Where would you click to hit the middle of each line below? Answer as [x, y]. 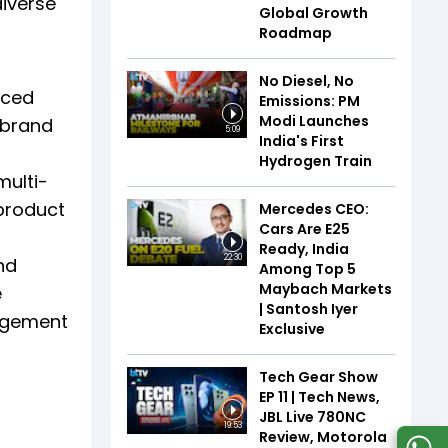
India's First [301, 140]
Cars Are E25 [304, 228]
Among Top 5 [307, 268]
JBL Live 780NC [312, 416]
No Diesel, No [306, 80]
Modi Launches [314, 120]
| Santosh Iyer [308, 308]
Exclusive [292, 328]
